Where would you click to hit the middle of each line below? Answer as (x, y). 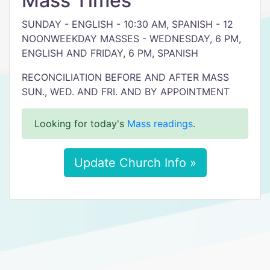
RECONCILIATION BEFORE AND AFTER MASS (125, 77)
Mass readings (160, 124)
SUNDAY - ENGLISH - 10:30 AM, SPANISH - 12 (127, 24)
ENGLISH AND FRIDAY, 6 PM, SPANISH (110, 53)
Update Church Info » (135, 163)
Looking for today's (81, 124)
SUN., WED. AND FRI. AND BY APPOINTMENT (126, 92)
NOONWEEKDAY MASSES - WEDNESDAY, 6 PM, (131, 39)
